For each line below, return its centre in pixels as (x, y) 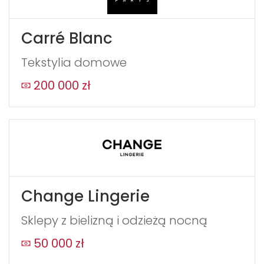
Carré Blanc (67, 38)
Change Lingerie (85, 196)
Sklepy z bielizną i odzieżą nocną (114, 220)
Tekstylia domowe (74, 62)
